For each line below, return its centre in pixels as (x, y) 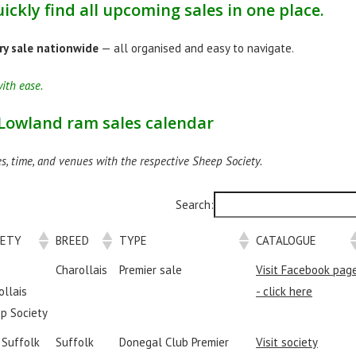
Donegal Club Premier (174, 342)
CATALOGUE (286, 240)
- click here (284, 291)
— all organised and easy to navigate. (196, 48)
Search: (195, 205)
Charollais (81, 270)
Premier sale (151, 270)
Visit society (287, 342)
